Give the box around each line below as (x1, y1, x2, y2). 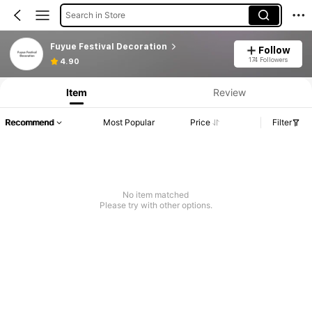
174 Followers (248, 55, 288, 63)
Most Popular (103, 117, 155, 128)
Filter (272, 117, 292, 128)
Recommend (5, 117, 54, 128)
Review (212, 86, 246, 98)
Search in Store (65, 9, 125, 20)
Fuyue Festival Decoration (49, 41, 167, 52)
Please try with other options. (99, 200, 212, 211)
